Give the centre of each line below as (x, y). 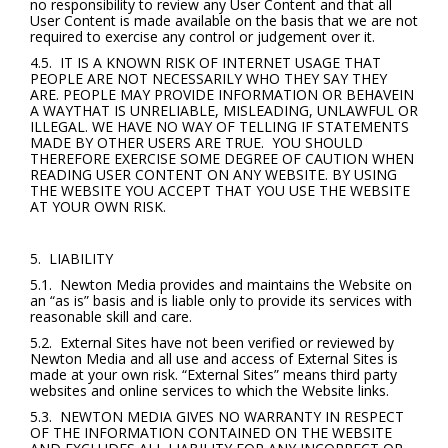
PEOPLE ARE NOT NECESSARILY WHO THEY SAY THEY (208, 78)
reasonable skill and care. (111, 316)
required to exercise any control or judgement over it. (202, 36)
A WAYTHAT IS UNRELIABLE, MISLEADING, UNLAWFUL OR (224, 110)
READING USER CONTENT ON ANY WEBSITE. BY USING (213, 174)
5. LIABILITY (71, 258)
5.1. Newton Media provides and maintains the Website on (221, 284)
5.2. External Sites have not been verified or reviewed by (212, 342)
